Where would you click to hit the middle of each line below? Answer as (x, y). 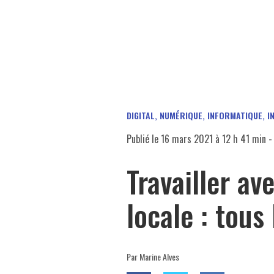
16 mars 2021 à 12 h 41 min (213, 139)
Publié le (144, 139)
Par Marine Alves (153, 256)
